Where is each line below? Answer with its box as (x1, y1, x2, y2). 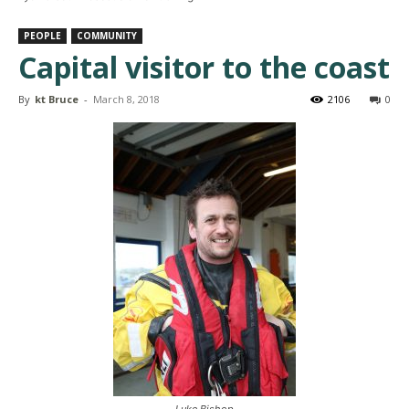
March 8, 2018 (93, 91, 160, 106)
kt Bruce (35, 91, 79, 106)
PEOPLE (24, 28, 61, 42)
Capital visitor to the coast (18, 47, 390, 87)
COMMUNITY (77, 28, 137, 42)
